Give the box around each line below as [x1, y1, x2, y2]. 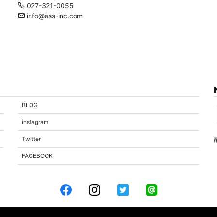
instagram [21, 118, 48, 126]
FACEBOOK [21, 152, 53, 160]
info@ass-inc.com [24, 12, 83, 20]
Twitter [21, 135, 41, 143]
